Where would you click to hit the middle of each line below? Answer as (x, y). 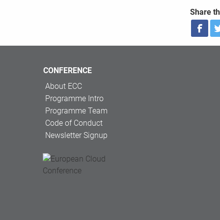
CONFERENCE (68, 71)
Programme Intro (74, 99)
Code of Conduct (74, 123)
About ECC (64, 86)
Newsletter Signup (76, 136)
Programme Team (76, 111)
